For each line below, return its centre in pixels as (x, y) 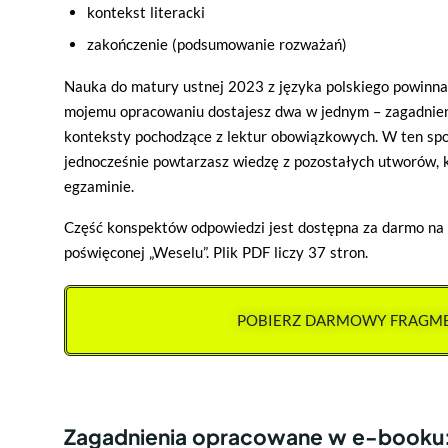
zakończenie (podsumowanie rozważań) (216, 44)
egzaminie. (99, 185)
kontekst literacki (145, 11)
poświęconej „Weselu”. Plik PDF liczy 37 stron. (216, 252)
